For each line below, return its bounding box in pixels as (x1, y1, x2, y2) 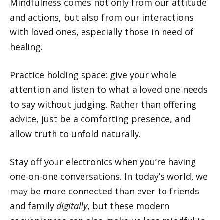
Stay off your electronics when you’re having (10, 155, 196, 167)
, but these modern (87, 199, 169, 212)
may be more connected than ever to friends (10, 185, 199, 197)
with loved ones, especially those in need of (10, 26, 193, 38)
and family (10, 199, 56, 212)
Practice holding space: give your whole (10, 68, 176, 81)
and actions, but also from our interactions (10, 11, 193, 23)
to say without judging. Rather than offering (10, 98, 196, 110)
